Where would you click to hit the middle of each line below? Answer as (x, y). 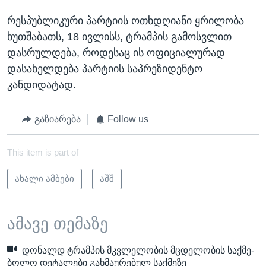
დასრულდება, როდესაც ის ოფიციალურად (116, 53)
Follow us (128, 119)
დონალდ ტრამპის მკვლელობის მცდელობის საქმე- (137, 251)
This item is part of (43, 152)
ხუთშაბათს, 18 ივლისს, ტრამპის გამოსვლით (119, 37)
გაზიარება (57, 119)
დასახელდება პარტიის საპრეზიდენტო (105, 69)
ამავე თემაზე (58, 224)
